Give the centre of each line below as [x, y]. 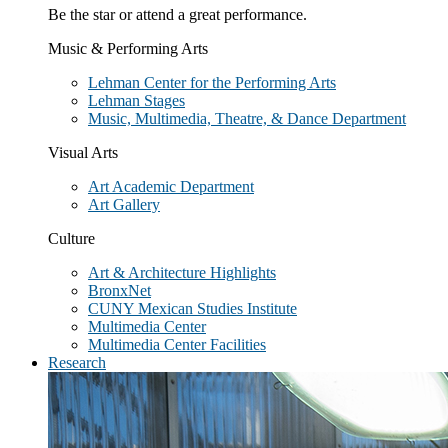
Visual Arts [83, 152]
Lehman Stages [136, 100]
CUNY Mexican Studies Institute [192, 308]
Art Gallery [124, 204]
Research [77, 362]
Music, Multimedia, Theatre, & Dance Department [247, 118]
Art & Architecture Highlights [182, 272]
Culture [71, 238]
